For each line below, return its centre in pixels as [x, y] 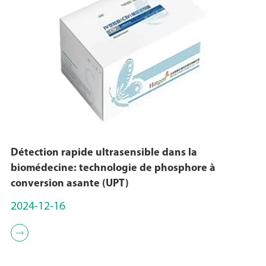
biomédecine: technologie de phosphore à [113, 168]
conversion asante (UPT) [69, 183]
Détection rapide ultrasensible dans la [104, 153]
